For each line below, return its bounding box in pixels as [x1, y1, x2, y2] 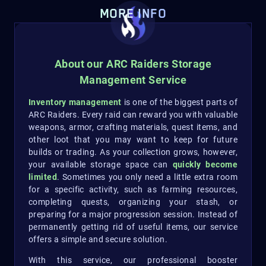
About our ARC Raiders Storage [54, 58, 212, 71]
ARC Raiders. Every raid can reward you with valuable [28, 110, 237, 120]
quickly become [172, 160, 237, 170]
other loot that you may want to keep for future [28, 135, 237, 145]
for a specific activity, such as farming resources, [28, 185, 237, 195]
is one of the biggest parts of [121, 97, 237, 107]
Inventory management [28, 97, 122, 107]
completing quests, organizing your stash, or [28, 197, 237, 207]
